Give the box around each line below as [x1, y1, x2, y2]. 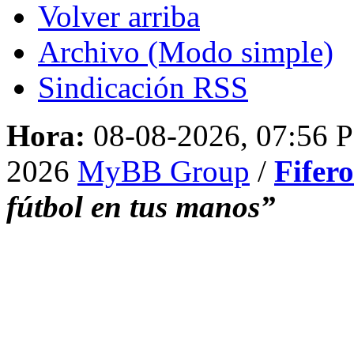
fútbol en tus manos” [6, 189, 276, 224]
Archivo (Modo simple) [38, 34, 333, 69]
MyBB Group [77, 153, 250, 188]
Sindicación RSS [38, 70, 248, 104]
